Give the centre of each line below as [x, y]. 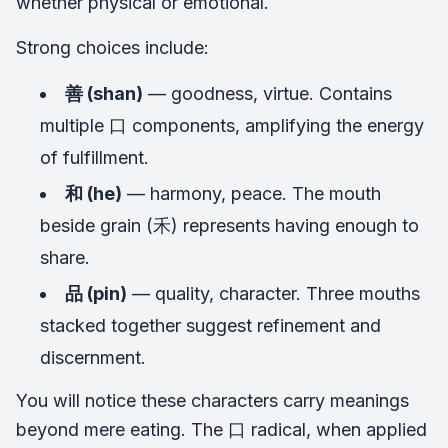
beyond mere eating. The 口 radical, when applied [221, 429]
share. [65, 257]
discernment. [93, 357]
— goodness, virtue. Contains [267, 93]
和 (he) [93, 193]
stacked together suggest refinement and [210, 325]
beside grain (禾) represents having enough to [229, 225]
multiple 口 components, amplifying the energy [232, 125]
